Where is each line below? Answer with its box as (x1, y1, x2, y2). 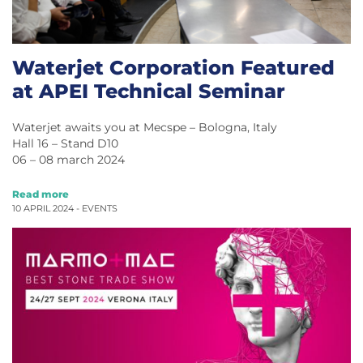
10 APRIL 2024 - (12, 203, 82, 215)
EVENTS (82, 203, 117, 215)
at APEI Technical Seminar (12, 79, 285, 104)
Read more (12, 188, 69, 201)
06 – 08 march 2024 (12, 153, 125, 167)
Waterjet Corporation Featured (12, 55, 335, 80)
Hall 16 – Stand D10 (12, 137, 118, 151)
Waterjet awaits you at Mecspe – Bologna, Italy (12, 121, 277, 135)
